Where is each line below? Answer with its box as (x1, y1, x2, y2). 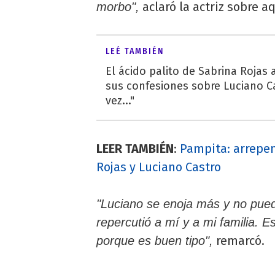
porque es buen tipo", (96, 233, 213, 247)
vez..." (106, 93, 134, 107)
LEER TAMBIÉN (96, 141, 174, 156)
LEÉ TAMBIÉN (106, 45, 164, 56)
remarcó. (213, 233, 265, 248)
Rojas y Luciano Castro (96, 159, 221, 174)
